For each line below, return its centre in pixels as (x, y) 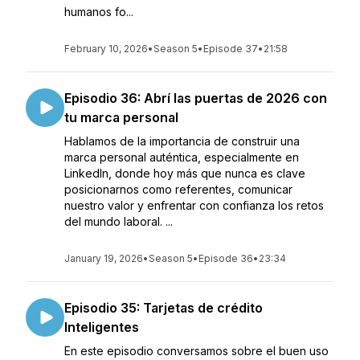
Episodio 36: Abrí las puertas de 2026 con (196, 98)
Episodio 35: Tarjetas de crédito (164, 308)
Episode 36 (226, 258)
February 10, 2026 (106, 49)
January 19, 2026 (104, 258)
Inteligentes (102, 327)
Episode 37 (231, 49)
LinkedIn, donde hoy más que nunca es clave (185, 173)
